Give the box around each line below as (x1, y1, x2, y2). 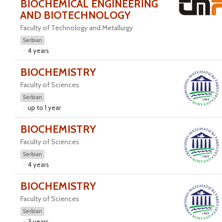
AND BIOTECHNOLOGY (20, 9, 131, 21)
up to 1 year (27, 104, 61, 111)
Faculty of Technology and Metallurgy (20, 23, 133, 32)
